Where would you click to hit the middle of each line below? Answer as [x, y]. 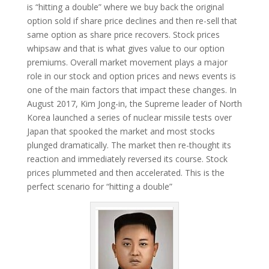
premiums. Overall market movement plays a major [127, 62]
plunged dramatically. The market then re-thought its [129, 145]
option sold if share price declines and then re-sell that [132, 21]
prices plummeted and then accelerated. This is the [125, 173]
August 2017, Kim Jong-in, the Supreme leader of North [134, 104]
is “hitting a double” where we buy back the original [125, 7]
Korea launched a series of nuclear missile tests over [129, 117]
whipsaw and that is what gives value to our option [125, 48]
